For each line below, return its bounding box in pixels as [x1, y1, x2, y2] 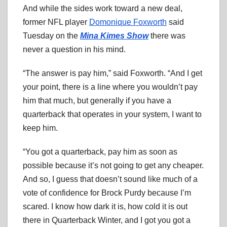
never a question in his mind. [23, 45, 126, 54]
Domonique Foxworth [89, 17, 167, 26]
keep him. [23, 123, 58, 132]
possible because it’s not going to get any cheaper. [23, 161, 204, 170]
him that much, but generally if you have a [23, 96, 171, 105]
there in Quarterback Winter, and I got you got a [23, 215, 191, 224]
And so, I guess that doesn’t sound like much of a [23, 174, 198, 183]
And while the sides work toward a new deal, [23, 4, 182, 13]
